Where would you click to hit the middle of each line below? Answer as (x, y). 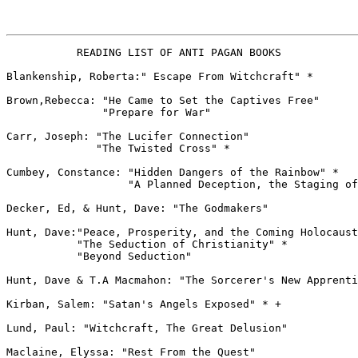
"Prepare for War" (109, 112)
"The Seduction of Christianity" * (147, 244)
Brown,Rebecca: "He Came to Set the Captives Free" (163, 100)
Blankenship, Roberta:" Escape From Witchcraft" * (160, 76)
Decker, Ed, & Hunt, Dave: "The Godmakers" (137, 208)
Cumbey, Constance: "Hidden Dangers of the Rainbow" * (173, 172)
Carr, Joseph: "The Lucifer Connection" (128, 136)
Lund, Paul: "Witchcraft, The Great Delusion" (147, 328)
